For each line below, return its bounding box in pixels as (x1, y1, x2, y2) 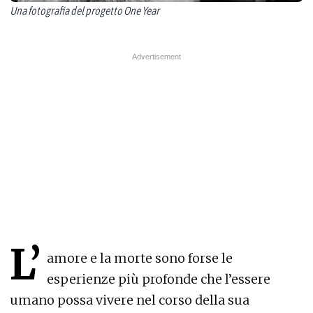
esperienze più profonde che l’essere (47, 270, 270, 287)
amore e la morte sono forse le (47, 249, 233, 266)
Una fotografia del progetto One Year (10, 3, 159, 17)
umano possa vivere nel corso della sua (10, 291, 249, 308)
